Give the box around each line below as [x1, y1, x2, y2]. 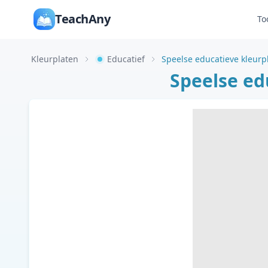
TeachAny [55, 11, 110, 27]
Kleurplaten [31, 53, 78, 65]
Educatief [107, 53, 145, 65]
